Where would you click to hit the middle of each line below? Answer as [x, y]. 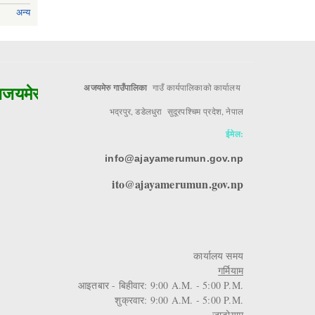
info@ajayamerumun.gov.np [174, 158]
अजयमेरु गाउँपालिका [117, 88]
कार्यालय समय [218, 256]
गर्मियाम [231, 271]
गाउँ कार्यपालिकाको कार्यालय [197, 88]
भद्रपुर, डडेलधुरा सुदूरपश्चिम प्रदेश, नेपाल [176, 111]
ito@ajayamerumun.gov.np [178, 184]
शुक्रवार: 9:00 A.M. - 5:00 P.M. [179, 300]
